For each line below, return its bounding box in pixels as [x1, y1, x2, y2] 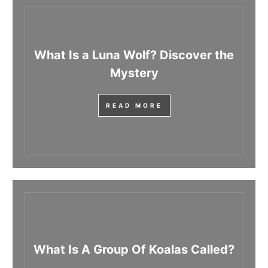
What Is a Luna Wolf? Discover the [34, 48, 234, 63]
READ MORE [105, 102, 163, 109]
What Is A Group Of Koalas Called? [33, 242, 234, 257]
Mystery [109, 66, 159, 81]
